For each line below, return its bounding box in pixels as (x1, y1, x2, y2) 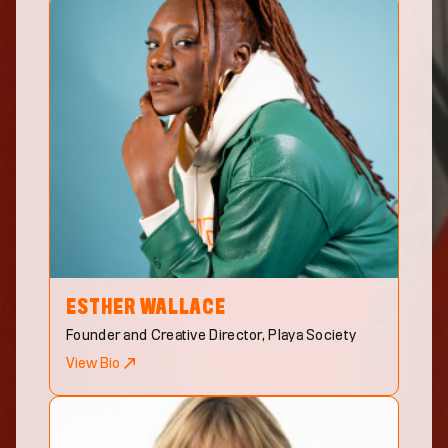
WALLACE (140, 298, 226, 318)
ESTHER (66, 298, 136, 318)
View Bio (66, 357, 120, 371)
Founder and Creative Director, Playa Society (66, 329, 357, 343)
